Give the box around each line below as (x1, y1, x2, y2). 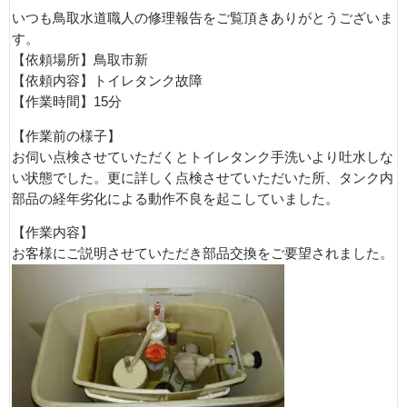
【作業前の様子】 (12, 128, 121, 144)
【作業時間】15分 (12, 94, 122, 109)
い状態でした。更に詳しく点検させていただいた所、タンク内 (12, 170, 393, 185)
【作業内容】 (12, 225, 94, 241)
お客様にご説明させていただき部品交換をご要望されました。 (12, 246, 393, 262)
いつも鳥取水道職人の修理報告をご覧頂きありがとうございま (12, 11, 393, 25)
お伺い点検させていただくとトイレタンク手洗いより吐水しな (12, 149, 393, 164)
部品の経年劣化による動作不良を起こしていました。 (12, 191, 339, 206)
